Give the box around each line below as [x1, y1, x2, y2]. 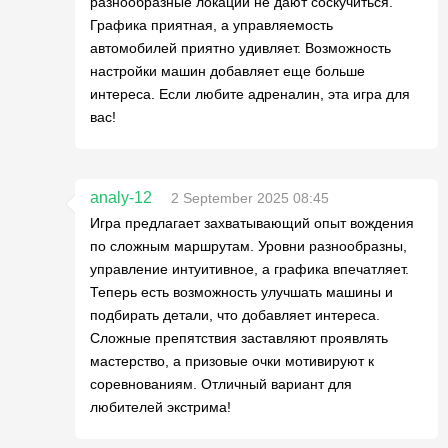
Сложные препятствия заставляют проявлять [90, 330, 388, 346]
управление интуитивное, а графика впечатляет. [90, 261, 409, 277]
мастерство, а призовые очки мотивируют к [90, 353, 374, 369]
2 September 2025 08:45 [171, 190, 329, 206]
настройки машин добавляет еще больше [90, 63, 365, 79]
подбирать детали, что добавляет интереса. [90, 307, 380, 323]
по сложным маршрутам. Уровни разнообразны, [90, 238, 407, 254]
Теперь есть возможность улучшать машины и [90, 284, 393, 300]
